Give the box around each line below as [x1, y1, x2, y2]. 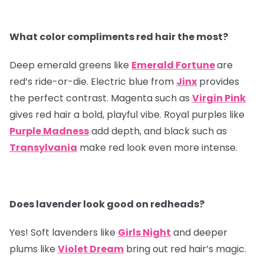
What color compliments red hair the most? [9, 30, 228, 44]
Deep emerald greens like [9, 58, 131, 72]
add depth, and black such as [89, 124, 227, 138]
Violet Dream [58, 242, 124, 256]
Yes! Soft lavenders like [9, 226, 118, 240]
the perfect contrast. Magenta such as [9, 91, 192, 105]
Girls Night [118, 226, 171, 240]
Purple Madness [9, 124, 89, 138]
